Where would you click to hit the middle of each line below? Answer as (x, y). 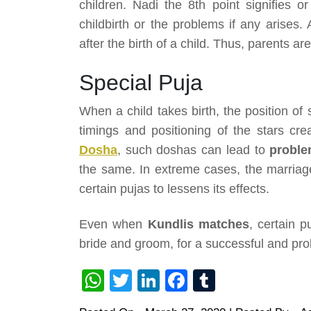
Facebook (237, 281)
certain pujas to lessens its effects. (174, 189)
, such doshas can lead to (191, 150)
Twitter (165, 281)
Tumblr (250, 281)
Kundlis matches (198, 225)
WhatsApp (155, 281)
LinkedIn (202, 281)
